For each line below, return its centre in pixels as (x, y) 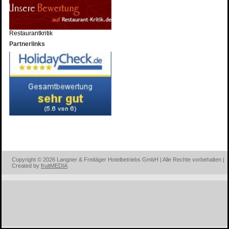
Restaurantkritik (31, 33)
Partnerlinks (27, 44)
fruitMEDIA (54, 166)
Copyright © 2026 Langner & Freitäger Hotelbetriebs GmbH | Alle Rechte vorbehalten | (118, 159)
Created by (26, 166)
